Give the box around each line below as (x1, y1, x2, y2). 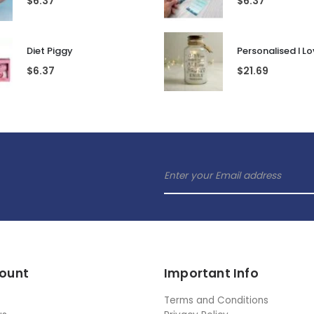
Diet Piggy (27, 44, 73, 58)
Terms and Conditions (164, 293, 268, 307)
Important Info (164, 264, 259, 282)
